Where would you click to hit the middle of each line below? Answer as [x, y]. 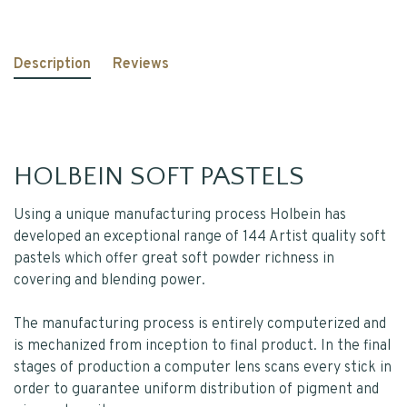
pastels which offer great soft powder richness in [174, 259]
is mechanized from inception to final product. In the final [202, 346]
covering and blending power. [109, 281]
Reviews [141, 65]
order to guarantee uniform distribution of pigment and [196, 390]
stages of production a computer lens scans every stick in [203, 368]
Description [52, 65]
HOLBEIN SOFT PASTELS [159, 177]
